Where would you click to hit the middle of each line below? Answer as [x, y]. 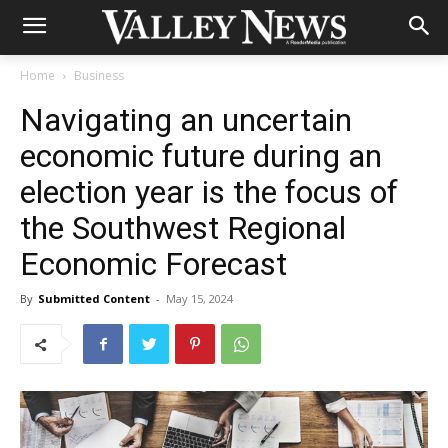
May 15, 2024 [199, 298]
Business [99, 75]
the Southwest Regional [183, 228]
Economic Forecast [153, 264]
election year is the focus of [209, 192]
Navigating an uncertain [186, 120]
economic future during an [201, 156]
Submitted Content [94, 298]
